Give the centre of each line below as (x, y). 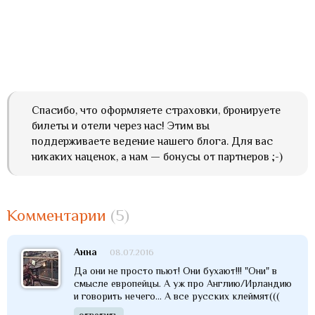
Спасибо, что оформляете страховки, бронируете (156, 111)
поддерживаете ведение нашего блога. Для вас (152, 142)
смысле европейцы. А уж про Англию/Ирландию (183, 284)
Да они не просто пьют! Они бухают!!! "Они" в (175, 271)
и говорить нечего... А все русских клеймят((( (177, 296)
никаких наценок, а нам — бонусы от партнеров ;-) (157, 157)
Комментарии (59, 215)
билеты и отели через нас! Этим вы (121, 126)
